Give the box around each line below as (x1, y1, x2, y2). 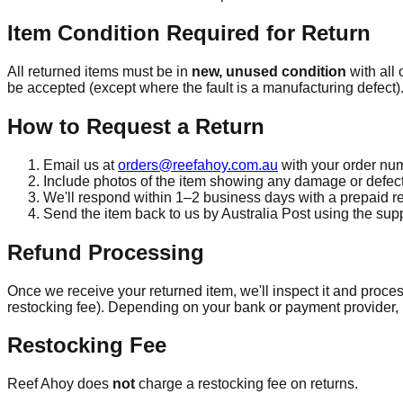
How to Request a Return (7, 113, 264, 139)
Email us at (43, 157, 114, 173)
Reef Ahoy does (7, 376, 112, 392)
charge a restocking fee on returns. (135, 376, 358, 392)
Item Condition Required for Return (7, 21, 371, 46)
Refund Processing (7, 239, 204, 264)
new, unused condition (192, 63, 346, 79)
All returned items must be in (7, 63, 192, 79)
